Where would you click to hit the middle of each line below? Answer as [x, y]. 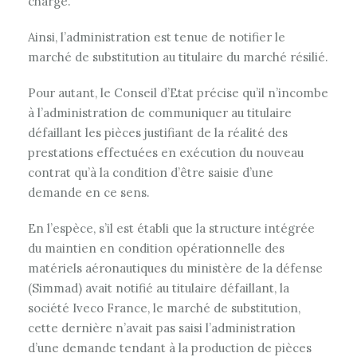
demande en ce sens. [89, 192]
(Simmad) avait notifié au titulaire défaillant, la [159, 288]
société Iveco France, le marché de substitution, [164, 308]
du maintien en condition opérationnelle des [156, 248]
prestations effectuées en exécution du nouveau [166, 153]
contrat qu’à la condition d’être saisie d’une [151, 173]
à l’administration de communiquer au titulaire [160, 113]
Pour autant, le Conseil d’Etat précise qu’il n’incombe [178, 93]
